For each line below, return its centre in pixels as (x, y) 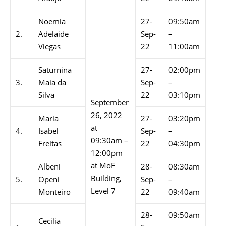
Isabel (48, 131)
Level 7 (103, 191)
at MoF (103, 165)
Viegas (49, 46)
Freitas (50, 143)
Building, (106, 178)
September (110, 102)
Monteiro (54, 192)
